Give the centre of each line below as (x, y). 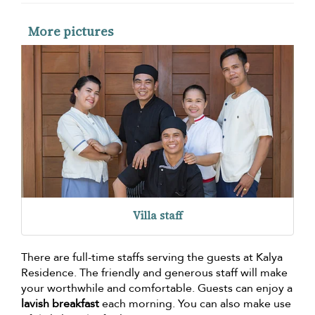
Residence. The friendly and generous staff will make (154, 273)
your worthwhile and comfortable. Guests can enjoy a (157, 289)
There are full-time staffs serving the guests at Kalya (152, 258)
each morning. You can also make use (195, 304)
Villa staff (157, 216)
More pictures (71, 31)
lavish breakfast (60, 304)
